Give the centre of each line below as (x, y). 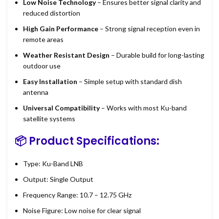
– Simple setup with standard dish (130, 82)
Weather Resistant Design (66, 55)
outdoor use (42, 66)
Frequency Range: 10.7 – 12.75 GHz (77, 195)
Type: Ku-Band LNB (53, 164)
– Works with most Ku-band (143, 108)
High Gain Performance (61, 29)
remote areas (43, 40)
